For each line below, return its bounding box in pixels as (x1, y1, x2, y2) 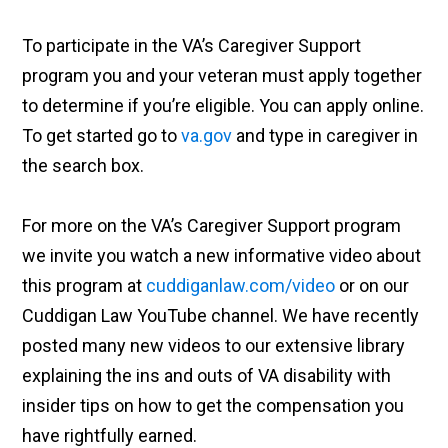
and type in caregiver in (232, 125, 419, 147)
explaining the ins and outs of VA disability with (22, 365, 392, 387)
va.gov (181, 125, 233, 147)
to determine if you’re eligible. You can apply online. (22, 95, 425, 117)
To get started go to (22, 125, 182, 147)
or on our (335, 275, 410, 297)
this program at (22, 275, 147, 297)
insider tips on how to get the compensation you (22, 395, 405, 417)
